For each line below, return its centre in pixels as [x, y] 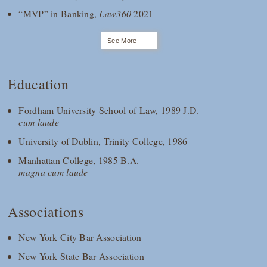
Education [38, 84]
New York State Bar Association [81, 256]
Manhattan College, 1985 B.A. [79, 160]
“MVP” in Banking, [59, 13]
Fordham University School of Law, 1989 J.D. [109, 110]
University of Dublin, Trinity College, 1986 [103, 141]
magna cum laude [53, 172]
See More [122, 40]
